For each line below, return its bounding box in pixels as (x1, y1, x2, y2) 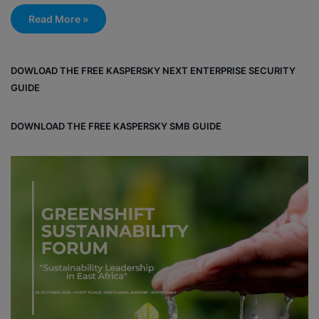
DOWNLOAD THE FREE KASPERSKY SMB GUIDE (11, 120, 224, 132)
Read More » (28, 12, 88, 25)
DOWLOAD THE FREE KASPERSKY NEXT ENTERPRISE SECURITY (11, 64, 296, 76)
